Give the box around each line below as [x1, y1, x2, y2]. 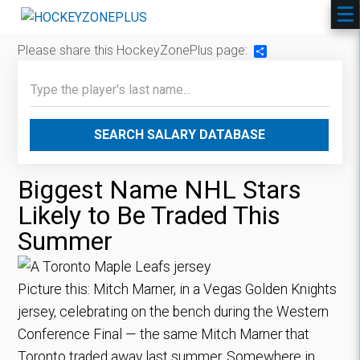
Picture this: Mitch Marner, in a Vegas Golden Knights [18, 280, 337, 297]
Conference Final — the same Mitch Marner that [18, 325, 310, 342]
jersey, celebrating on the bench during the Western [18, 303, 329, 320]
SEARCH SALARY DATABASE [93, 127, 265, 143]
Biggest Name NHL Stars [18, 174, 302, 206]
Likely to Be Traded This [18, 200, 281, 231]
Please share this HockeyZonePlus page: [18, 43, 252, 59]
